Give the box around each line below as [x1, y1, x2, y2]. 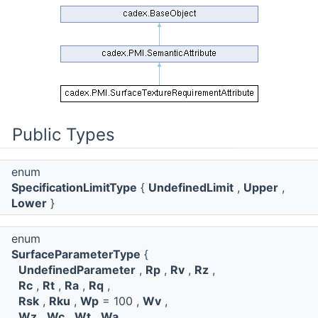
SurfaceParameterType [11, 247, 141, 262]
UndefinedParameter [18, 263, 136, 278]
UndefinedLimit [148, 180, 234, 195]
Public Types [12, 124, 115, 146]
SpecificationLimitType [11, 180, 137, 195]
